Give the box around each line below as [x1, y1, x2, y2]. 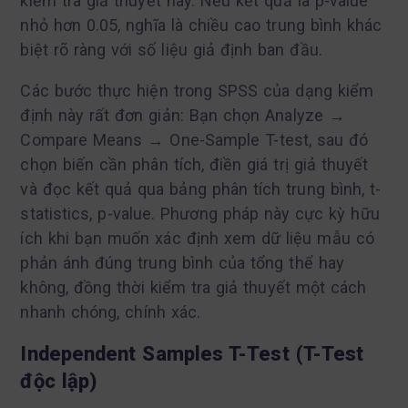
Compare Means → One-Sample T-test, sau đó [20, 130, 369, 150]
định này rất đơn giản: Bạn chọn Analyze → [20, 106, 345, 126]
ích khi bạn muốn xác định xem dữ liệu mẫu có [20, 229, 374, 249]
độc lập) [20, 370, 97, 393]
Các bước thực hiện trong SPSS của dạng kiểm [20, 81, 374, 101]
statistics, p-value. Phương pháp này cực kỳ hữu [20, 204, 380, 224]
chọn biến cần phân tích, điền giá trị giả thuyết [20, 155, 369, 175]
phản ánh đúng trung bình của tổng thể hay [20, 253, 344, 273]
